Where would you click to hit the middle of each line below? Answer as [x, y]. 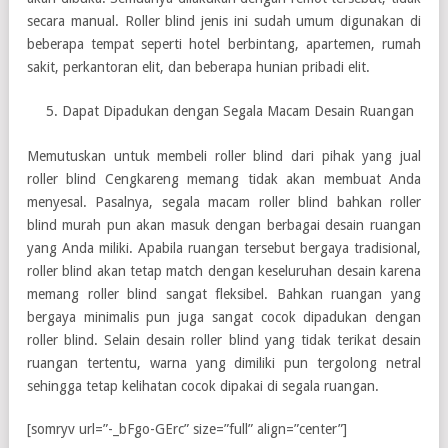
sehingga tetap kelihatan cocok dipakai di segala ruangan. [203, 385]
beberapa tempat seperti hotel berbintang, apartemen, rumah [224, 43]
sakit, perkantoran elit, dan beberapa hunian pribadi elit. [198, 66]
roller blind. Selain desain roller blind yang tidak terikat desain [224, 339]
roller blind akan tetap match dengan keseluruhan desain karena [224, 270]
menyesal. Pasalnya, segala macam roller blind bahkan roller [224, 201]
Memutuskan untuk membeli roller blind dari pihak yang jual [224, 155]
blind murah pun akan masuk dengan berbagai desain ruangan [224, 224]
